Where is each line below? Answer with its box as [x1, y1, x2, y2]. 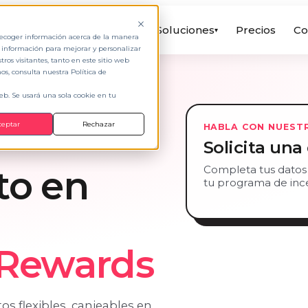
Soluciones [156, 23, 215, 36]
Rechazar [82, 120, 115, 129]
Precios [236, 23, 276, 36]
